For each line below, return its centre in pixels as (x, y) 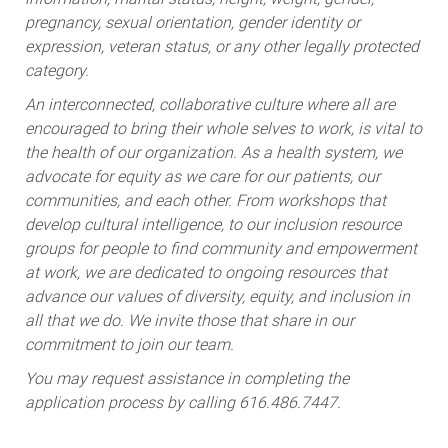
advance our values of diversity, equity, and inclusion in (217, 296)
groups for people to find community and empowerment (220, 248)
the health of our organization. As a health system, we (213, 152)
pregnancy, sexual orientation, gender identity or (192, 22)
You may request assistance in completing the (186, 378)
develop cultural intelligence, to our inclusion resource (212, 224)
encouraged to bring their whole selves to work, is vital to (223, 128)
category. (56, 70)
